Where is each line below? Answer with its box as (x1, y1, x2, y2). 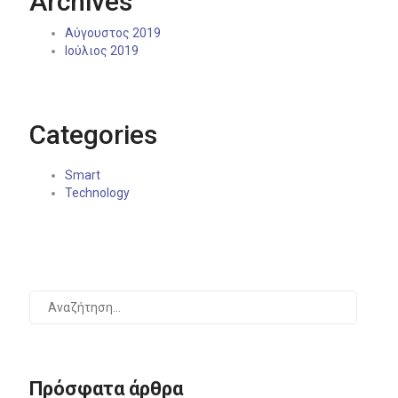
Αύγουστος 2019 (64, 26, 161, 41)
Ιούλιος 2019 (64, 44, 139, 59)
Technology (64, 186, 130, 201)
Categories (28, 119, 157, 151)
